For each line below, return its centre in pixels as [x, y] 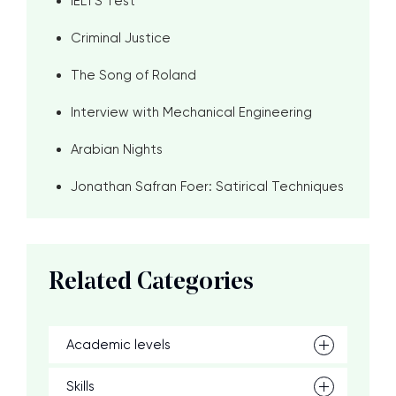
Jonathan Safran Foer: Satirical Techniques [207, 187]
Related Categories [151, 283]
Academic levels [118, 345]
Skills [80, 386]
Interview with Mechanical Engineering [191, 112]
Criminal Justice [121, 38]
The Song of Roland [133, 75]
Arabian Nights [117, 149]
